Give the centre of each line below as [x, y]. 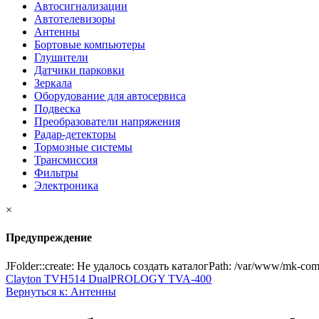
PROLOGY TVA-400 [161, 278]
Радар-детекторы [75, 134]
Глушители [61, 57]
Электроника [66, 185]
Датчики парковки [79, 70]
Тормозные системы [83, 147]
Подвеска [57, 109]
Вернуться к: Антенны [61, 291]
